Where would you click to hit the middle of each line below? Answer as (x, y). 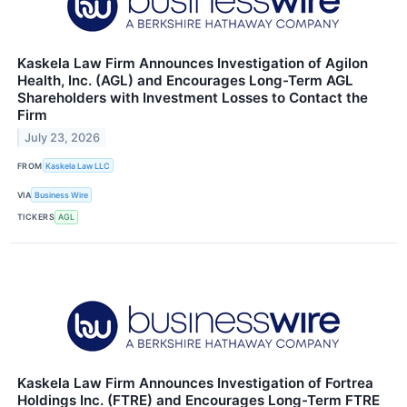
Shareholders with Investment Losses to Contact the (193, 98)
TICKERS (36, 217)
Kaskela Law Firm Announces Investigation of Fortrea (195, 382)
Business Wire (62, 194)
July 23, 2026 (63, 137)
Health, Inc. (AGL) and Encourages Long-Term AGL (185, 81)
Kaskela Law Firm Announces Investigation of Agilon (193, 64)
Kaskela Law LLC (78, 165)
